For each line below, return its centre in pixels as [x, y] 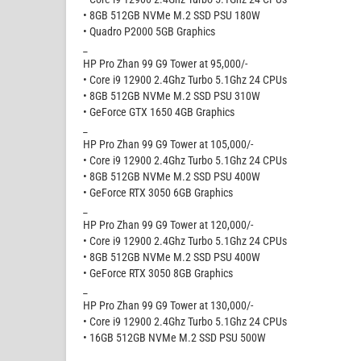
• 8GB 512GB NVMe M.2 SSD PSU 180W [172, 15]
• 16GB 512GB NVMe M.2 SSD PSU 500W [174, 337]
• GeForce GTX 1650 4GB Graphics [159, 112]
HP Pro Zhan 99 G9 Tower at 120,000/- [168, 224]
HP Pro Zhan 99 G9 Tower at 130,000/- [168, 305]
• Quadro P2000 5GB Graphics [149, 31]
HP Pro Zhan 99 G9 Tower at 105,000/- [168, 144]
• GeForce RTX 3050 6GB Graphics [158, 192]
